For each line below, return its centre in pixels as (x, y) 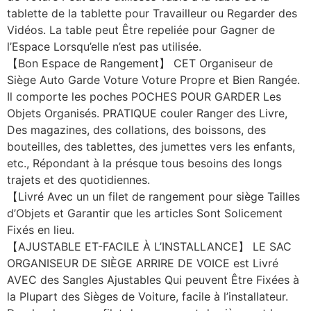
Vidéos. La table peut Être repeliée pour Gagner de (141, 30)
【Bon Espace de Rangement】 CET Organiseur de (140, 63)
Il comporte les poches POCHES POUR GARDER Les (144, 96)
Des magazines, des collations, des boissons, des (136, 129)
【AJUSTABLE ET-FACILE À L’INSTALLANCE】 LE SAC (149, 246)
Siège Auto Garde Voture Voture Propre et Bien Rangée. (153, 79)
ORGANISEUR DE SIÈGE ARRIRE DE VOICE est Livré (143, 263)
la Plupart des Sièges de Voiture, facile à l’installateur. (148, 296)
